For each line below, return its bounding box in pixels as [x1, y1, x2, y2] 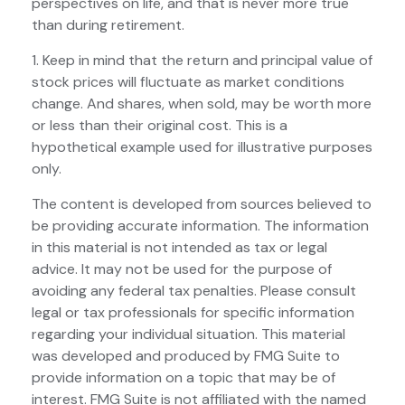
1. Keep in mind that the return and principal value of [32, 51, 372, 70]
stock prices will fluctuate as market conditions [32, 72, 344, 91]
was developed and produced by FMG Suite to [32, 346, 340, 365]
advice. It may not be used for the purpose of [32, 259, 332, 278]
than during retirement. [32, 15, 184, 34]
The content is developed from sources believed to [32, 194, 372, 213]
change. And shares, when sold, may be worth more [32, 94, 372, 113]
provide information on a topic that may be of [32, 368, 335, 387]
